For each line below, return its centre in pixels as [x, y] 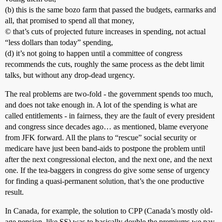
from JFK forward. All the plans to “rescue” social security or [101, 138]
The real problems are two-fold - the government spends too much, [109, 94]
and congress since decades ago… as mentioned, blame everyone [107, 127]
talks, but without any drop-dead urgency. [70, 75]
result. [14, 192]
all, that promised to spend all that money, [70, 21]
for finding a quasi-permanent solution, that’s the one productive [105, 181]
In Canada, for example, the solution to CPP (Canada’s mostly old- [109, 211]
